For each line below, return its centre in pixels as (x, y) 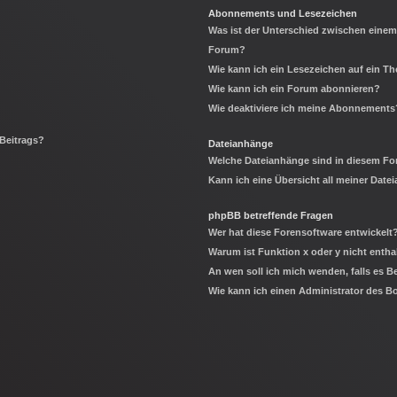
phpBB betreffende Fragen (271, 216)
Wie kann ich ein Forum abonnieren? (295, 89)
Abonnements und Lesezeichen (283, 14)
